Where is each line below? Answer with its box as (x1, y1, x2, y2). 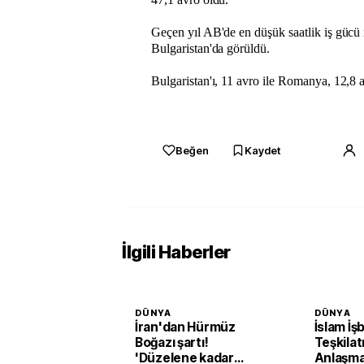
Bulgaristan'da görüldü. (151, 41, 274, 55)
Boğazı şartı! (135, 335, 209, 350)
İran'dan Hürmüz (135, 319, 236, 335)
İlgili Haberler (122, 241, 231, 262)
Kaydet (245, 144, 280, 157)
